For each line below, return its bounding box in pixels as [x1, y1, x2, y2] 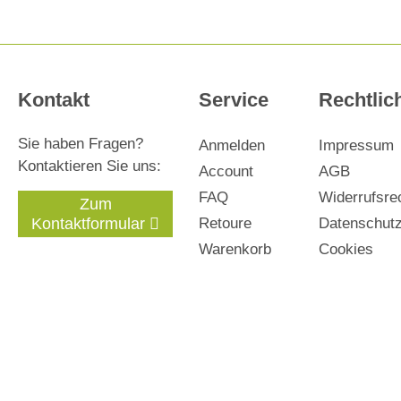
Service [198, 89, 269, 111]
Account [198, 163, 253, 180]
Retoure [198, 215, 252, 232]
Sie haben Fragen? [18, 135, 143, 152]
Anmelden [198, 137, 265, 154]
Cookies [318, 241, 373, 258]
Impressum [318, 137, 394, 154]
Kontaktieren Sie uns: [18, 158, 161, 175]
